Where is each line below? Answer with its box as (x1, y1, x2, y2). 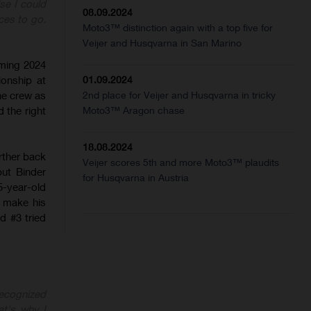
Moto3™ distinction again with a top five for (83, 22, 274, 34)
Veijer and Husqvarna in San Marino (83, 37, 242, 49)
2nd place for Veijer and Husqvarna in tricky (83, 89, 276, 101)
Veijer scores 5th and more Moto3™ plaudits (83, 156, 280, 169)
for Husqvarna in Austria (83, 171, 190, 184)
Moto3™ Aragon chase (83, 104, 185, 117)
